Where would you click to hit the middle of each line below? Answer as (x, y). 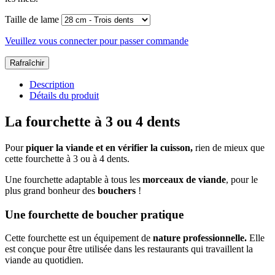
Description (52, 85)
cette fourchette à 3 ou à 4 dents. (67, 158)
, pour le (242, 179)
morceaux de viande (184, 179)
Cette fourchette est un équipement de (78, 238)
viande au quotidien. (44, 260)
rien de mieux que (229, 147)
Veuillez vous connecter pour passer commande (97, 41)
